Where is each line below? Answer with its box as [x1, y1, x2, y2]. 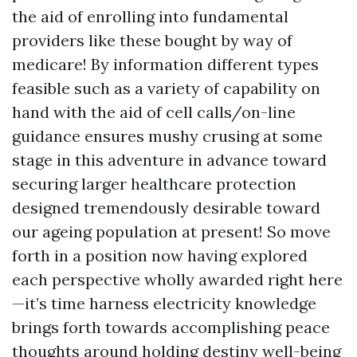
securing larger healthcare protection [12, 174, 296, 194]
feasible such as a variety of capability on [12, 78, 320, 98]
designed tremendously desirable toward [12, 198, 320, 218]
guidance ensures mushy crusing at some [12, 126, 323, 146]
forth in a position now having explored [12, 245, 308, 265]
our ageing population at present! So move [12, 222, 331, 241]
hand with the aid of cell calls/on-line [12, 102, 296, 122]
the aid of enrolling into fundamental [12, 6, 288, 26]
